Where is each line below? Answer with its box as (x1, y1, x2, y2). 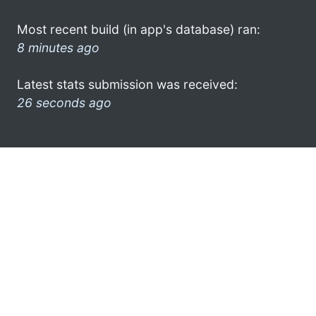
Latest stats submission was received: (17, 76, 238, 92)
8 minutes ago (17, 39, 99, 55)
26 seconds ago (17, 95, 111, 110)
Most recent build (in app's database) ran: (17, 21, 260, 37)
